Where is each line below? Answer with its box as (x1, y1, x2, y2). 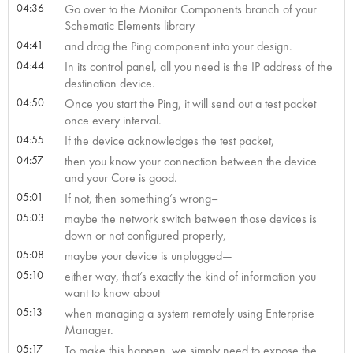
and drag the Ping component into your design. (64, 37, 292, 54)
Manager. (64, 321, 113, 338)
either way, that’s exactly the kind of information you (64, 267, 316, 284)
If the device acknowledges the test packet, (64, 132, 274, 149)
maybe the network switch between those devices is (64, 210, 317, 227)
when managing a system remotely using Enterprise (64, 304, 314, 321)
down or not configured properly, (64, 226, 226, 243)
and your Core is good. (64, 169, 177, 186)
